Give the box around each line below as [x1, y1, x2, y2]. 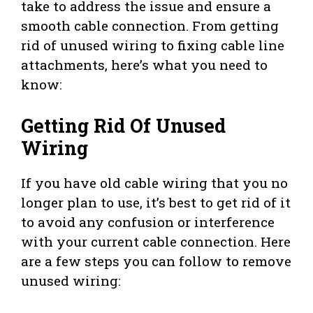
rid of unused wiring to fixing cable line [21, 36, 284, 54]
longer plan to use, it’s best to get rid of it [21, 193, 291, 211]
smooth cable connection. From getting [21, 17, 279, 35]
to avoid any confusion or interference [21, 212, 275, 231]
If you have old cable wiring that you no [21, 173, 288, 191]
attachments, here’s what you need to [21, 56, 268, 74]
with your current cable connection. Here [21, 232, 291, 250]
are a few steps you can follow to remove [21, 252, 291, 270]
